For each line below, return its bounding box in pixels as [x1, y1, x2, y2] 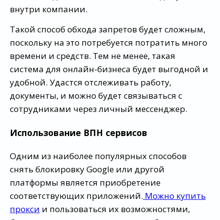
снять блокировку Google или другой [10, 164, 165, 175]
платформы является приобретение [10, 177, 161, 189]
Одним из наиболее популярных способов [10, 150, 187, 162]
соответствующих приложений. [10, 190, 143, 202]
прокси [10, 203, 40, 215]
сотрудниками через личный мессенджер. [10, 103, 187, 115]
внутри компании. [10, 3, 87, 15]
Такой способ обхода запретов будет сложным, [10, 24, 205, 35]
